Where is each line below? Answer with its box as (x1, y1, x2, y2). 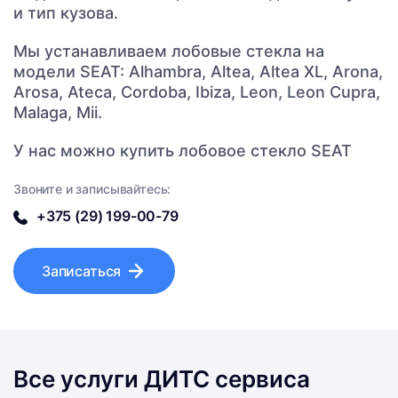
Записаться (42, 262, 122, 281)
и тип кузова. (13, 4, 118, 23)
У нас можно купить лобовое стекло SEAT (13, 141, 352, 161)
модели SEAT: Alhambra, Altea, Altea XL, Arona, (13, 62, 383, 82)
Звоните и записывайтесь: (13, 181, 171, 197)
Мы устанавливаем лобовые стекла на (13, 42, 324, 61)
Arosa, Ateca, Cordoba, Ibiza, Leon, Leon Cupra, (13, 83, 380, 102)
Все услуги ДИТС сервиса (13, 365, 310, 394)
